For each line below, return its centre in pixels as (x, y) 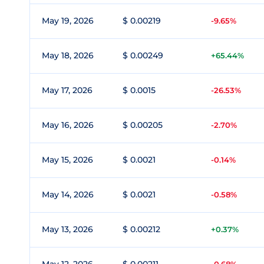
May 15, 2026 (67, 160)
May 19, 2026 (68, 21)
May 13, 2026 (67, 229)
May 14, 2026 (68, 194)
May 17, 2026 (67, 90)
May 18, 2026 (68, 55)
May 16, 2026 (68, 125)
